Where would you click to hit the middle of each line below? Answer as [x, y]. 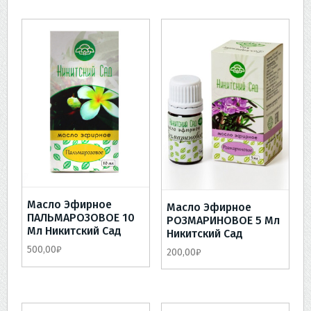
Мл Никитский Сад [74, 230]
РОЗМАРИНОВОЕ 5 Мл [223, 220]
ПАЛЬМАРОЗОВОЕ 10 [81, 217]
